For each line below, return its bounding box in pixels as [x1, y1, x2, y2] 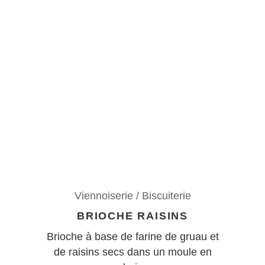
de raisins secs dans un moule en [53, 245, 212, 258]
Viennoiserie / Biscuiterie [74, 189, 191, 202]
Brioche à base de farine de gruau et [46, 230, 219, 243]
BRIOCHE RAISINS [77, 209, 188, 222]
